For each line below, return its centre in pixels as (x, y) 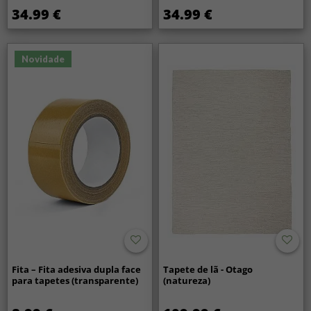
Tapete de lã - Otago (208, 269)
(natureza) (187, 280)
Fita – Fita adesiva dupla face (77, 269)
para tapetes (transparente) (75, 280)
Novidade (43, 59)
